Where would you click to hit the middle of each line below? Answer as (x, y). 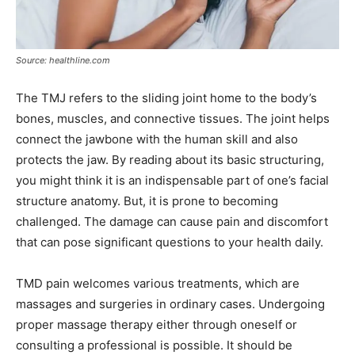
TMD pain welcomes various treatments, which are (158, 283)
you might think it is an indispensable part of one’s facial (172, 180)
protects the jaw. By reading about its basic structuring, (170, 159)
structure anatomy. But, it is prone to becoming (147, 200)
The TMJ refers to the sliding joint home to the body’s (166, 97)
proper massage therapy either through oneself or (157, 324)
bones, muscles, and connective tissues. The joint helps (173, 118)
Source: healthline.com (63, 60)
